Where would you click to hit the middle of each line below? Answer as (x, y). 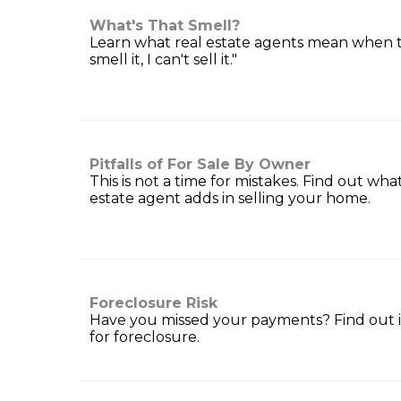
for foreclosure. (145, 337)
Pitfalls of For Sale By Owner (200, 165)
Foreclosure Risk (154, 303)
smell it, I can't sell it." (163, 60)
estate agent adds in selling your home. (230, 199)
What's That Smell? (165, 26)
